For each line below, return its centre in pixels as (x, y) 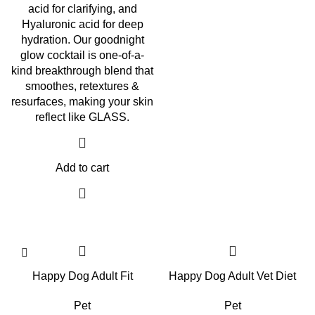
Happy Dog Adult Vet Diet (233, 276)
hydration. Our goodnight (82, 40)
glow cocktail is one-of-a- (82, 55)
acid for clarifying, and (82, 9)
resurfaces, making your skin (82, 102)
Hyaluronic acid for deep (82, 24)
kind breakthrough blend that (82, 71)
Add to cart (82, 168)
